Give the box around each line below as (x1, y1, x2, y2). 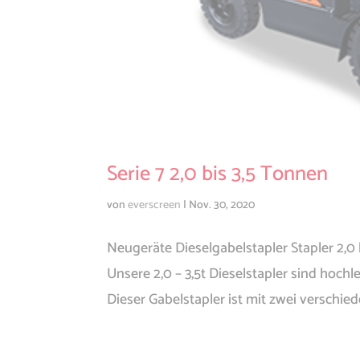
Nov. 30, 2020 (188, 195, 255, 215)
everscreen (127, 195, 181, 215)
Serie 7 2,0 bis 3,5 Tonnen (106, 156, 328, 191)
